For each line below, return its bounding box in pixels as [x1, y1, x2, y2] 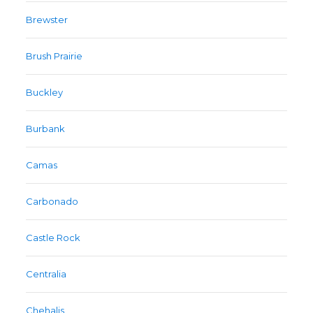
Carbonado [26, 196, 79, 208]
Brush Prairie [26, 50, 83, 62]
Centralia [26, 268, 67, 280]
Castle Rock [26, 232, 81, 244]
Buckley [26, 87, 64, 99]
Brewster [26, 14, 68, 26]
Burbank [26, 123, 66, 135]
